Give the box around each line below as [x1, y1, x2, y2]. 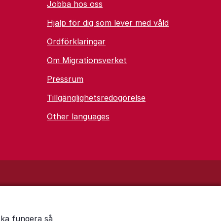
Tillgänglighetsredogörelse [47, 93, 146, 103]
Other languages [47, 111, 110, 121]
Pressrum [47, 74, 83, 84]
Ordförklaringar [47, 37, 106, 46]
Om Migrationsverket [47, 55, 127, 65]
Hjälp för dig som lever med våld [47, 18, 169, 28]
